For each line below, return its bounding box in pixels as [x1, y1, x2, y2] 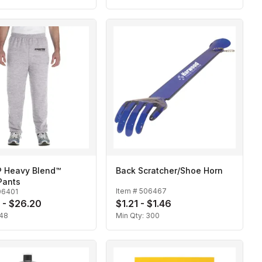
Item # [116, 186, 139, 195]
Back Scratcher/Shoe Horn [116, 166, 223, 176]
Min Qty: [116, 211, 146, 220]
